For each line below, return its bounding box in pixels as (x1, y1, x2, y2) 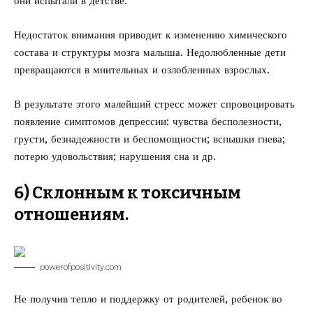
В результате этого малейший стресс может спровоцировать (14, 98, 295, 110)
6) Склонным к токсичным (14, 183, 241, 203)
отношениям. (14, 205, 129, 224)
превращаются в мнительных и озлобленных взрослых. (14, 64, 270, 76)
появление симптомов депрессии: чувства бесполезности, (14, 115, 282, 128)
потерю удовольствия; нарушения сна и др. (14, 150, 216, 163)
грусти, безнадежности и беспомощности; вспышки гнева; (14, 133, 285, 145)
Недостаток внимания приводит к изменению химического (14, 29, 287, 41)
